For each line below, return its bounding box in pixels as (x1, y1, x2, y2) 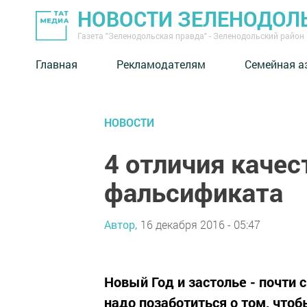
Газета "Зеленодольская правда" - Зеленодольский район (77, 30, 304, 41)
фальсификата (104, 175, 283, 209)
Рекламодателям (116, 56, 206, 71)
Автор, (104, 217, 137, 232)
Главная (36, 56, 77, 71)
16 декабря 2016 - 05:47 (140, 217, 260, 232)
